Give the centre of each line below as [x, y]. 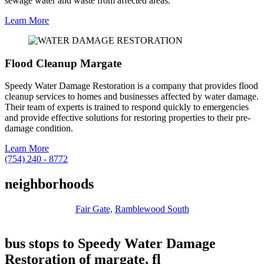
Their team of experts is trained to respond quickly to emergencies [127, 107]
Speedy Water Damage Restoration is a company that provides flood [131, 86]
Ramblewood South [152, 209]
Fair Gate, [94, 209]
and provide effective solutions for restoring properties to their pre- [128, 118]
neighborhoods [49, 184]
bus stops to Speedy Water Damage [110, 244]
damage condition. [39, 128]
